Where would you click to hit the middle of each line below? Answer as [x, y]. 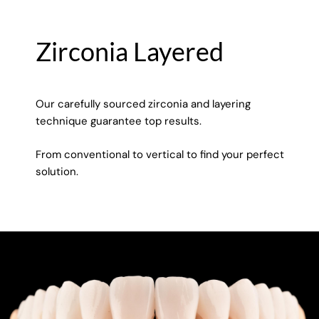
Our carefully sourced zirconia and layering [143, 104]
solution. [57, 171]
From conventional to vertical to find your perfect [160, 154]
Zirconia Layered [130, 52]
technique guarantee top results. [119, 121]
